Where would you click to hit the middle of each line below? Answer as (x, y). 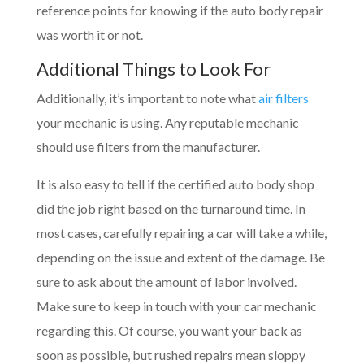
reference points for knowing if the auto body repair (180, 10)
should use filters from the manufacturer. (148, 146)
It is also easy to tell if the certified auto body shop (175, 184)
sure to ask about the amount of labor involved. (166, 281)
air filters (283, 97)
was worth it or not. (89, 34)
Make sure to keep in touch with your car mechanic (176, 305)
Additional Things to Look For (153, 68)
